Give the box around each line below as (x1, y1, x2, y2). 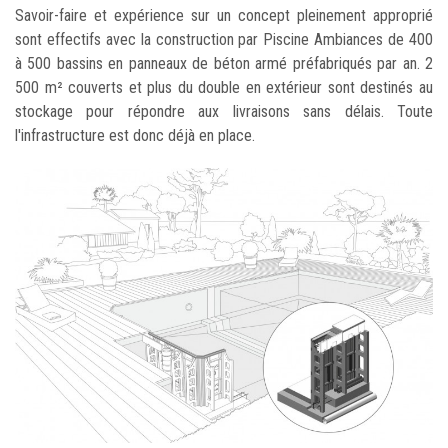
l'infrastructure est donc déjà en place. (15, 125, 255, 145)
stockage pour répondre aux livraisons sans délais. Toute (15, 101, 433, 121)
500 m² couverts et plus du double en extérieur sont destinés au (15, 77, 433, 97)
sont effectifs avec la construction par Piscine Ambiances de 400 (15, 29, 433, 49)
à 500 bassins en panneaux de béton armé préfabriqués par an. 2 (15, 53, 433, 73)
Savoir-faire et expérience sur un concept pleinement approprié (15, 5, 433, 25)
